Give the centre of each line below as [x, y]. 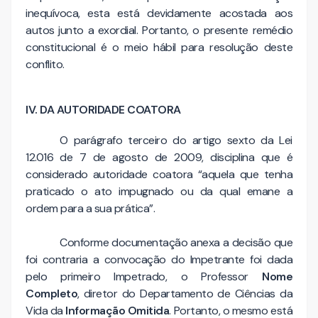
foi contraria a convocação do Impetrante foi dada [159, 259]
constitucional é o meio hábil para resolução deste [159, 47]
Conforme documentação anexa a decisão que [176, 242]
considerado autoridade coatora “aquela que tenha [159, 174]
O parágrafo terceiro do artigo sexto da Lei [176, 140]
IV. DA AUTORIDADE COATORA [106, 109]
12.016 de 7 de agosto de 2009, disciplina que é [159, 157]
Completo [51, 293]
